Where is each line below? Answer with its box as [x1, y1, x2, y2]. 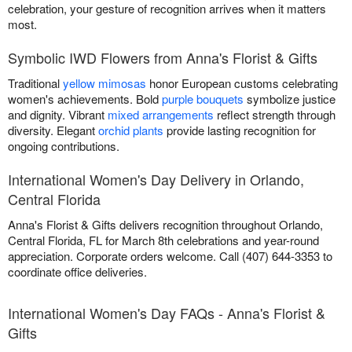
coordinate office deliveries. [8, 262, 147, 280]
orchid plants [98, 121, 163, 138]
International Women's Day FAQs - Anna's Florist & [8, 302, 325, 323]
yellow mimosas [63, 74, 146, 91]
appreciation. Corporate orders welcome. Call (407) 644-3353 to [8, 247, 332, 264]
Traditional [8, 74, 63, 91]
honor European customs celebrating [146, 74, 338, 91]
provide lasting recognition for [163, 121, 316, 138]
